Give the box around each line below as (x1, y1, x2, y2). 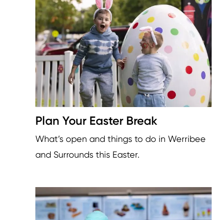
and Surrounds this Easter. (35, 149, 139, 160)
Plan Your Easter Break (35, 113, 157, 128)
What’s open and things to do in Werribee (35, 134, 206, 144)
